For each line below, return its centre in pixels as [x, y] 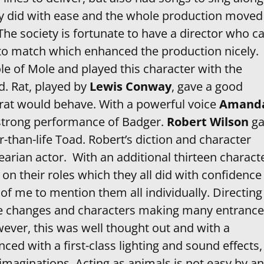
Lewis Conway [131, 86]
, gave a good [207, 86]
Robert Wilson [208, 121]
